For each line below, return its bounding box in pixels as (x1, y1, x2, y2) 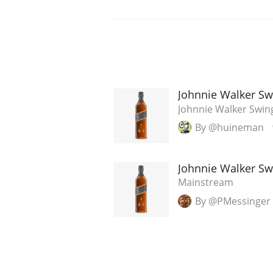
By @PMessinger (195, 194, 271, 208)
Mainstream (178, 175, 233, 190)
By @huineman (195, 121, 264, 135)
